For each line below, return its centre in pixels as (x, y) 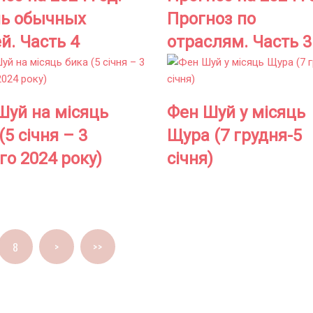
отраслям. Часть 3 (239, 42)
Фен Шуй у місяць (236, 113)
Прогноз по (211, 19)
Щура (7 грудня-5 (234, 136)
